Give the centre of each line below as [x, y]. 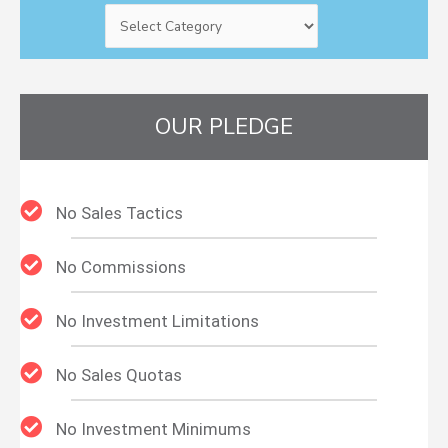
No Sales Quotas [119, 374]
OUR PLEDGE [224, 126]
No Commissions [121, 266]
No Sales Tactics [119, 212]
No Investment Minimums [153, 428]
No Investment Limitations [157, 320]
